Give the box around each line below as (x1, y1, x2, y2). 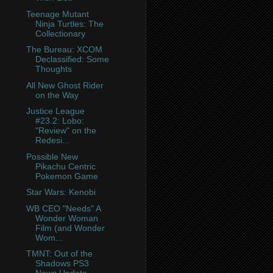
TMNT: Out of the (26, 249, 93, 259)
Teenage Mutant (26, 9, 89, 19)
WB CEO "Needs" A (26, 203, 101, 213)
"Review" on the (35, 126, 96, 136)
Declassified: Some (35, 54, 109, 65)
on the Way (35, 90, 79, 100)
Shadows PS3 (35, 258, 89, 269)
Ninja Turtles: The (35, 18, 104, 29)
